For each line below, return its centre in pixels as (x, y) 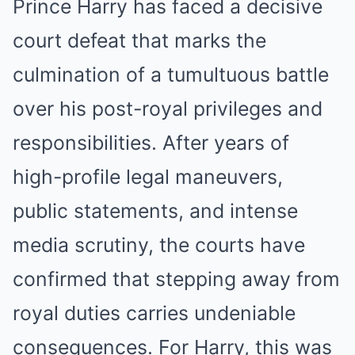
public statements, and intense (155, 211)
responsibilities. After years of (151, 143)
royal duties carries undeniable (154, 313)
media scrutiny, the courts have (159, 245)
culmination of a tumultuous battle (171, 74)
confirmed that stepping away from (176, 279)
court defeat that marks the (139, 40)
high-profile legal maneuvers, (148, 177)
